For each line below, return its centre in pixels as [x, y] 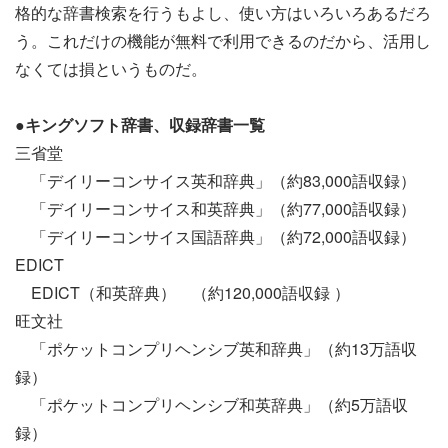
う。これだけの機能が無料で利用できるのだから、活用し [223, 41]
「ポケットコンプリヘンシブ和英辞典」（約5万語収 [211, 405]
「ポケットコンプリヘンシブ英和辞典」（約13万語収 [216, 349]
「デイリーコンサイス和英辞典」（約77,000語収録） [215, 209]
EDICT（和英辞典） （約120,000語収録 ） [182, 293]
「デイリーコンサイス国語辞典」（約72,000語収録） [215, 237]
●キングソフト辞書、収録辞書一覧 [140, 125]
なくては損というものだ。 [111, 69]
